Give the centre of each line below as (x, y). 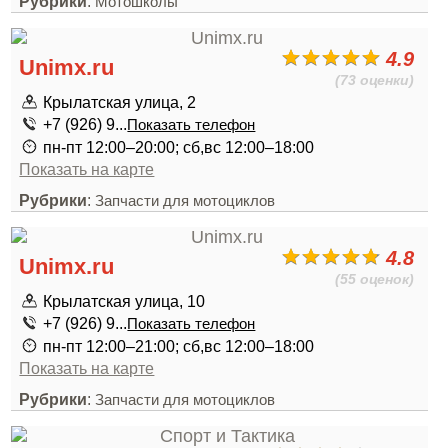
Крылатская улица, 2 (120, 102)
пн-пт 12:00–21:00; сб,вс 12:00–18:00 (179, 346)
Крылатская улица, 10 (124, 301)
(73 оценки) (375, 80)
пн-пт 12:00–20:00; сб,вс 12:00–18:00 (179, 147)
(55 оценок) (375, 279)
